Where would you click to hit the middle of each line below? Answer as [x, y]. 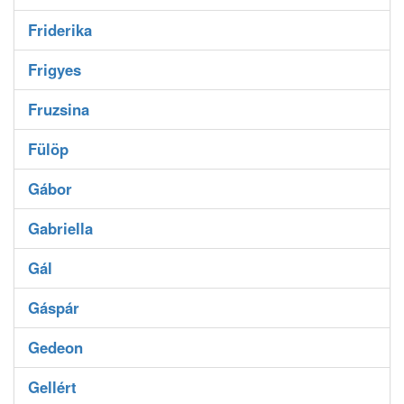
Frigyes [55, 70]
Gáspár [54, 308]
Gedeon [55, 348]
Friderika [60, 30]
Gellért [52, 387]
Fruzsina [59, 110]
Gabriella [60, 229]
